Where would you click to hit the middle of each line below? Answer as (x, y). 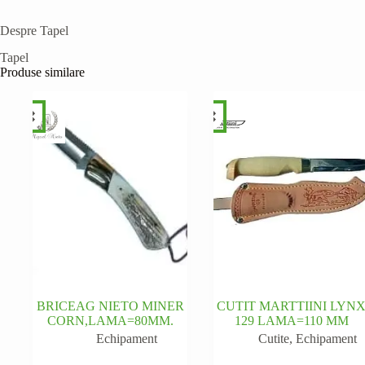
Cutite (274, 338)
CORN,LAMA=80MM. (110, 320)
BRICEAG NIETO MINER (110, 306)
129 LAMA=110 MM (291, 320)
